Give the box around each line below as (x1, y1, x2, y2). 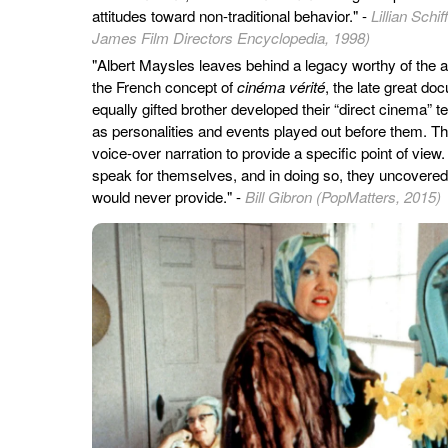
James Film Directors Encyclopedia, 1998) (92, 26, 370, 48)
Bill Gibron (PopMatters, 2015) (245, 185, 441, 207)
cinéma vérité (237, 75, 325, 97)
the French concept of (92, 75, 237, 97)
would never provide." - (92, 185, 245, 207)
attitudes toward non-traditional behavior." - (92, 4, 371, 26)
